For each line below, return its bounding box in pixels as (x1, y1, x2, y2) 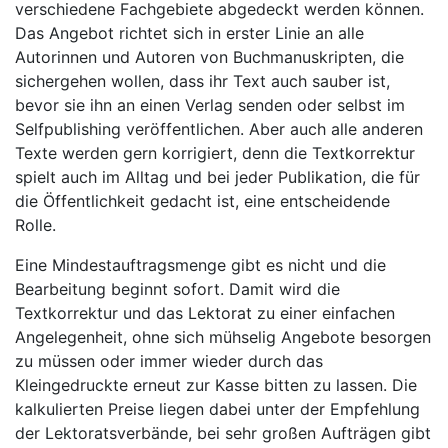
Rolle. (15, 214, 56, 235)
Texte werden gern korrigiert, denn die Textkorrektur (15, 142, 415, 163)
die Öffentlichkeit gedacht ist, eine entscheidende (15, 190, 390, 211)
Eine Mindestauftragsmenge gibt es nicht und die (15, 254, 386, 275)
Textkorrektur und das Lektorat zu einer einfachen (15, 302, 395, 323)
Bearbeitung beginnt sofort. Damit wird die (15, 278, 340, 299)
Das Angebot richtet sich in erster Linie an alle (15, 22, 364, 43)
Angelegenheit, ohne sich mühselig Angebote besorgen (15, 326, 431, 347)
